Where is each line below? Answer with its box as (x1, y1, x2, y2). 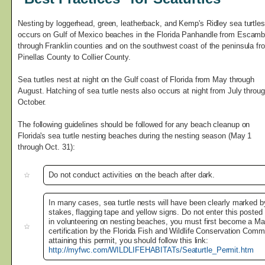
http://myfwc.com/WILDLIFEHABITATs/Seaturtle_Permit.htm (49, 245, 254, 255)
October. (18, 98, 47, 107)
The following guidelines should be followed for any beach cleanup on (18, 120, 250, 130)
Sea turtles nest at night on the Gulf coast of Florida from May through (18, 75, 255, 85)
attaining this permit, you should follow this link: (49, 236, 209, 245)
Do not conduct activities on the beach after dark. (49, 170, 215, 180)
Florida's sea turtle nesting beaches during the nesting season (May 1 (18, 131, 252, 141)
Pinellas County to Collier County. (18, 53, 131, 62)
